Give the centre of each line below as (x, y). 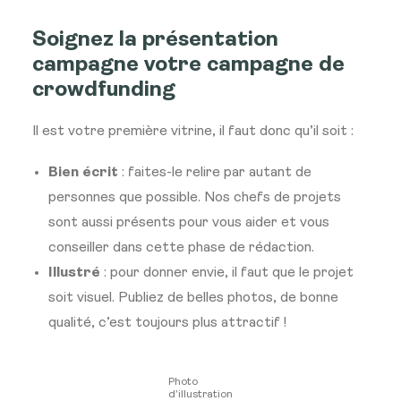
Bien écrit (83, 173)
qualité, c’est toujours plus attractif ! (167, 323)
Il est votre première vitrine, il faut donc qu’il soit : (193, 132)
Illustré (74, 273)
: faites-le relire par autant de (215, 173)
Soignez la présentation (155, 40)
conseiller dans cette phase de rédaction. (181, 248)
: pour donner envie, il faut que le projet (227, 273)
